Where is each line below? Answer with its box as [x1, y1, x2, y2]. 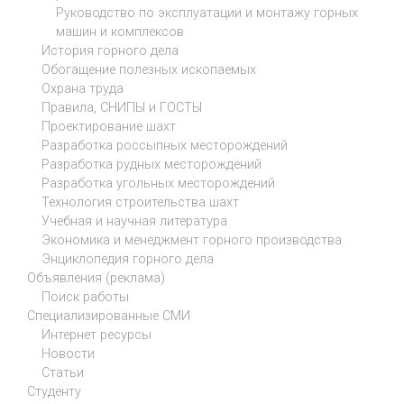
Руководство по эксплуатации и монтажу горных [56, 5, 358, 22]
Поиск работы [41, 289, 129, 306]
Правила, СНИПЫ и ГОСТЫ [41, 100, 202, 116]
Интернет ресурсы [41, 327, 151, 344]
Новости [41, 346, 95, 363]
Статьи [41, 365, 84, 381]
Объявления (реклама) [27, 271, 165, 287]
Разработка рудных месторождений [41, 157, 262, 173]
